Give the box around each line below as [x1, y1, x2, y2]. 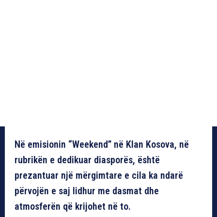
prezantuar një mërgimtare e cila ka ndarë [15, 169, 183, 181]
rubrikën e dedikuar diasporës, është [15, 154, 160, 166]
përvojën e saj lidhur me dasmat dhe [15, 185, 159, 197]
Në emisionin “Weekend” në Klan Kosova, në [15, 138, 189, 150]
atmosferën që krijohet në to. [15, 200, 131, 212]
